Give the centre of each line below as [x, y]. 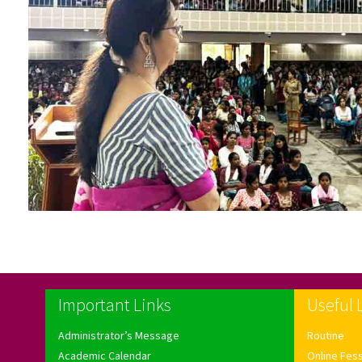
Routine [326, 335]
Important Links [115, 304]
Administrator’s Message [119, 335]
